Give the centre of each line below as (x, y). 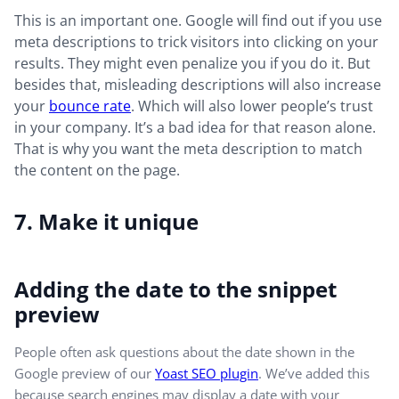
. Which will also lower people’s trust (252, 106)
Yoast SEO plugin (207, 373)
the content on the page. (97, 170)
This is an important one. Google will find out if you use (198, 20)
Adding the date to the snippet (175, 289)
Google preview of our (85, 373)
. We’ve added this (314, 373)
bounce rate (90, 106)
